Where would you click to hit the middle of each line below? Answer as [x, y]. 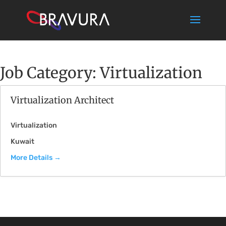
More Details [32, 158]
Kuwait [22, 142]
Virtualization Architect [62, 100]
